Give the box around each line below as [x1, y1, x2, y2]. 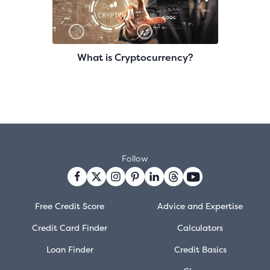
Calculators [177, 222, 224, 234]
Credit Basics [174, 243, 227, 256]
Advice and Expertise [157, 200, 243, 212]
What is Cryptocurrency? [77, 51, 193, 64]
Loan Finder [46, 243, 93, 256]
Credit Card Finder [32, 222, 108, 234]
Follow [122, 152, 148, 165]
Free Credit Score [35, 200, 105, 212]
